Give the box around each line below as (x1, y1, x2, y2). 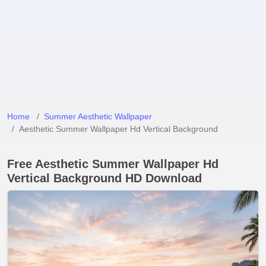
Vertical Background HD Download (7, 172, 202, 185)
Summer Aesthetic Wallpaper (44, 112, 152, 121)
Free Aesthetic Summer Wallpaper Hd (7, 157, 218, 170)
